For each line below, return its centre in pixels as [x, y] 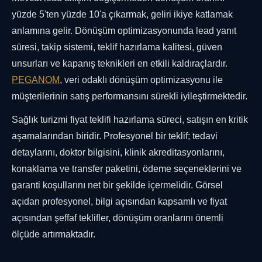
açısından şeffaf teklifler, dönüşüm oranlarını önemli [118, 218]
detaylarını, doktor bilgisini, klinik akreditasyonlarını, [118, 153]
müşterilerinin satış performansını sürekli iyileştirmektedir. [130, 96]
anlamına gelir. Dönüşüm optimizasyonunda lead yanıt [124, 31]
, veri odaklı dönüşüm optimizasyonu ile [141, 80]
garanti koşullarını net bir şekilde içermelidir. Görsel [117, 185]
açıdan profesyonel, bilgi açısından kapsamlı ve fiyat [119, 202]
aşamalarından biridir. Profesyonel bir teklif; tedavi [115, 136]
